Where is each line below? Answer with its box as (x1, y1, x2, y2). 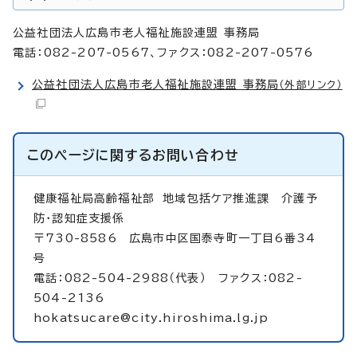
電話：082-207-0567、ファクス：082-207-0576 (13, 46, 314, 58)
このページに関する (27, 147, 152, 162)
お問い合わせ (151, 147, 240, 162)
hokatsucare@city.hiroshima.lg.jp (33, 312, 269, 324)
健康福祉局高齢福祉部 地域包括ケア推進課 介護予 (33, 192, 318, 204)
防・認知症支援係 (33, 212, 125, 224)
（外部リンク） (279, 79, 343, 90)
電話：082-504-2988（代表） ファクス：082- (33, 272, 303, 284)
